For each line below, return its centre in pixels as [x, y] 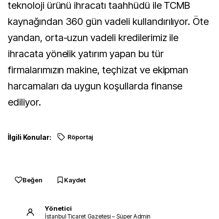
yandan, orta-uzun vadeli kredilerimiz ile [93, 38]
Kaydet [75, 180]
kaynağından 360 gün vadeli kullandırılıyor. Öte [109, 22]
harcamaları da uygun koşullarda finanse [95, 86]
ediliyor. [24, 102]
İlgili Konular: [30, 137]
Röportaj [80, 137]
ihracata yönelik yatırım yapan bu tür [86, 54]
